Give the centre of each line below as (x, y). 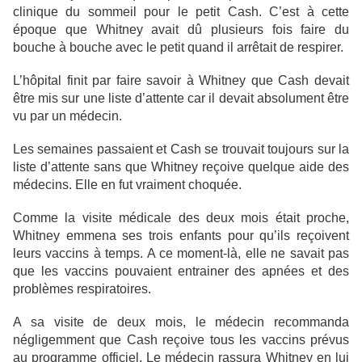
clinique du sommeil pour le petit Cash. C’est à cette (181, 12)
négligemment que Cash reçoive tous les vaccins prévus (181, 340)
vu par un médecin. (67, 116)
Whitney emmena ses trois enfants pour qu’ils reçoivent (181, 236)
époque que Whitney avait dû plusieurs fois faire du (181, 30)
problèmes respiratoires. (82, 289)
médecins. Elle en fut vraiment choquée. (127, 185)
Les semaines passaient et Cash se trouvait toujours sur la (181, 149)
